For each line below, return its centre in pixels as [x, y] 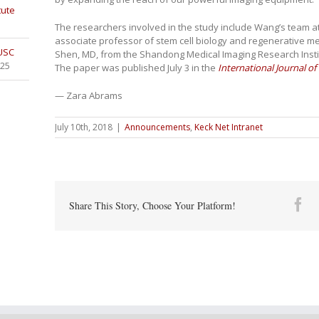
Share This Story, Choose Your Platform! [152, 205]
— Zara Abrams [88, 95]
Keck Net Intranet [228, 127]
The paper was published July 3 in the [136, 67]
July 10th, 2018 [83, 127]
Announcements [157, 127]
